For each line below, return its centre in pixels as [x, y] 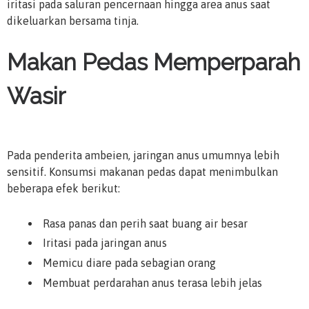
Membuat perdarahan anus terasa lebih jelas [152, 282]
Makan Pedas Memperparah [154, 62]
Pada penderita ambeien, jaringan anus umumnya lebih [143, 156]
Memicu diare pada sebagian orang [129, 263]
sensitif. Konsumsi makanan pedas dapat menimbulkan [142, 172]
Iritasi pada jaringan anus [105, 243]
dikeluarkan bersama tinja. [73, 20]
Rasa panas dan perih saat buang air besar [145, 223]
